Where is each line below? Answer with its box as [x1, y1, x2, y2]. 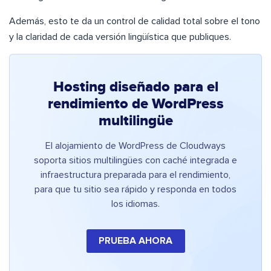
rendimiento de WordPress [47, 95, 224, 114]
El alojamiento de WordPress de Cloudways [45, 141, 226, 151]
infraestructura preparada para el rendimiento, [41, 170, 230, 180]
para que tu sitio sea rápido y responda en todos [34, 184, 237, 195]
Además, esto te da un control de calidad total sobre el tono [9, 16, 260, 27]
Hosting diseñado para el [53, 78, 218, 97]
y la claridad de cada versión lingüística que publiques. [9, 32, 231, 42]
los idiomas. [111, 199, 160, 209]
